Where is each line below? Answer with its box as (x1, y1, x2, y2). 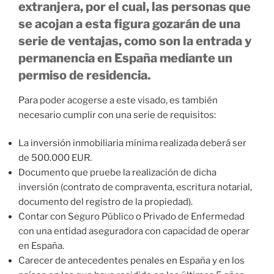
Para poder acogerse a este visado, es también (18, 94, 218, 106)
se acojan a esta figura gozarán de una (18, 16, 240, 31)
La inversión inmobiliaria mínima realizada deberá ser (18, 138, 246, 149)
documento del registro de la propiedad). (18, 196, 193, 208)
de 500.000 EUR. (18, 152, 92, 164)
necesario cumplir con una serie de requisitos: (18, 109, 216, 120)
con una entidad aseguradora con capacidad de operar (18, 226, 250, 237)
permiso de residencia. (18, 67, 150, 83)
